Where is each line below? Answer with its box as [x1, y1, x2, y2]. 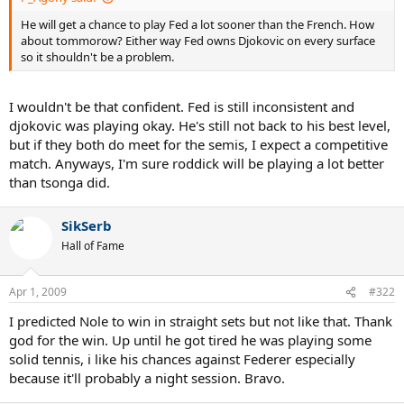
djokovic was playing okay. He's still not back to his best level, [9, 115, 390, 134]
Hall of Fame [61, 237, 124, 253]
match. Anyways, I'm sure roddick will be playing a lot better [9, 153, 384, 172]
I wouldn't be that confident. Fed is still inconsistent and [9, 96, 354, 115]
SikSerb [61, 216, 112, 234]
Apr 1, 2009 [9, 284, 67, 300]
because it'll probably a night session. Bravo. [9, 369, 285, 388]
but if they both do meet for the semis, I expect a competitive [9, 134, 388, 153]
